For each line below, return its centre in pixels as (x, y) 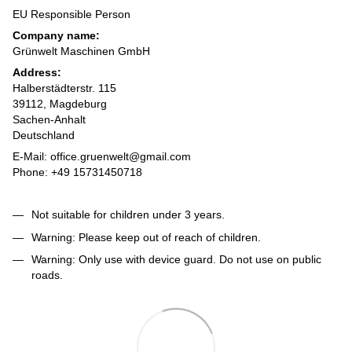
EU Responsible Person (71, 15)
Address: (37, 73)
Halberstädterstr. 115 (64, 88)
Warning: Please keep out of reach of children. (146, 237)
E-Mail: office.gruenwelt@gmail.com (102, 157)
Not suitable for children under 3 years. (128, 215)
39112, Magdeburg (60, 104)
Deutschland (44, 136)
